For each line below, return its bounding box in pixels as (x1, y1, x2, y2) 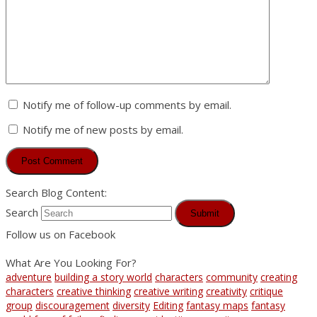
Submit (190, 207, 219, 219)
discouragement (35, 298, 110, 312)
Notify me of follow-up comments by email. (23, 97, 231, 112)
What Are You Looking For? (6, 255, 137, 270)
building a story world (54, 270, 152, 284)
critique (250, 284, 283, 298)
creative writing (134, 284, 203, 298)
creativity (206, 284, 247, 298)
